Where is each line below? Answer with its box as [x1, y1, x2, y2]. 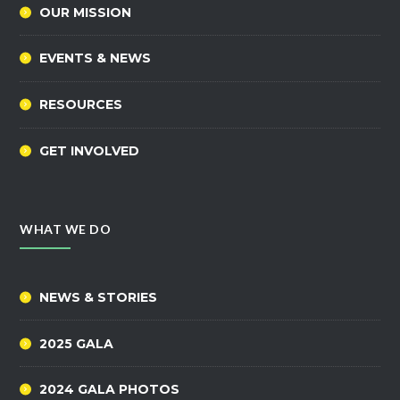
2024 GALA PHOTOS [39, 381, 180, 398]
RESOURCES [39, 96, 123, 113]
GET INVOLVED [39, 142, 140, 159]
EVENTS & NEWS [39, 50, 152, 67]
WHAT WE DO [20, 221, 112, 237]
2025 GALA [39, 335, 114, 352]
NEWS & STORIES [39, 288, 158, 305]
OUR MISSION [39, 4, 132, 21]
